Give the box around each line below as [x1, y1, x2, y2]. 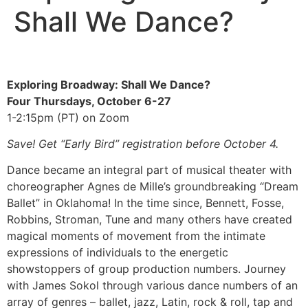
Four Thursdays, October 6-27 [7, 93, 171, 108]
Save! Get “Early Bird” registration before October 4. [7, 136, 278, 151]
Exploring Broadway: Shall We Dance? [7, 77, 210, 91]
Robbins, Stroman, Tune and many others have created [7, 212, 292, 227]
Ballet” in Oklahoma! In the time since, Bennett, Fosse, [7, 196, 284, 210]
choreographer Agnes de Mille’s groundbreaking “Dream [7, 179, 298, 194]
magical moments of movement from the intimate [7, 229, 265, 243]
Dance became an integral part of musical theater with [7, 163, 291, 177]
